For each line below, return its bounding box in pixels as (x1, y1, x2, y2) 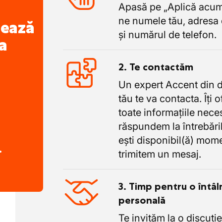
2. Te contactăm (118, 61, 193, 73)
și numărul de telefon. (118, 29, 217, 41)
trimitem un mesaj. (118, 148, 201, 160)
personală (118, 194, 166, 206)
